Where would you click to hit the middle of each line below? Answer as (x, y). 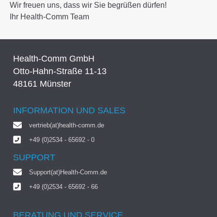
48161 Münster (42, 84)
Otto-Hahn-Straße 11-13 (60, 71)
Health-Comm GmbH (54, 58)
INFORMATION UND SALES (69, 111)
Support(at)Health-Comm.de (68, 172)
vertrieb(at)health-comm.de (67, 125)
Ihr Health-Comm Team (49, 16)
